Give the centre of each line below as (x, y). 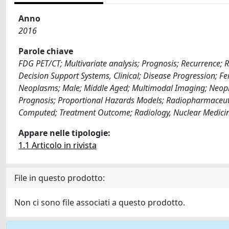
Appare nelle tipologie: (64, 133)
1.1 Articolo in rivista (58, 145)
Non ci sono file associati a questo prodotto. (100, 202)
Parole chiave (46, 51)
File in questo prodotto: (60, 178)
